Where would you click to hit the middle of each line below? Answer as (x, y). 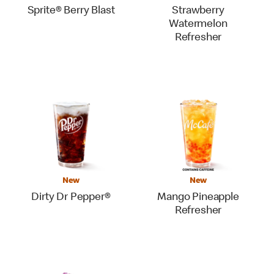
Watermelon (198, 24)
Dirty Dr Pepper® (71, 198)
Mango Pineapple (198, 198)
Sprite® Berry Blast (71, 11)
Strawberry (198, 11)
